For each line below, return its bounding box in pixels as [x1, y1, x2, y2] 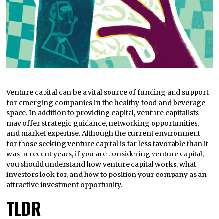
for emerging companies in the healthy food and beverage [6, 98, 206, 108]
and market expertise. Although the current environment [6, 129, 201, 138]
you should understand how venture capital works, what [6, 160, 197, 169]
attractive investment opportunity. [6, 180, 123, 190]
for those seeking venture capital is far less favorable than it [6, 139, 209, 149]
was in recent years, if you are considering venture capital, [6, 150, 204, 159]
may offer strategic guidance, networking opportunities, [6, 119, 199, 128]
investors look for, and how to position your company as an [6, 170, 207, 179]
